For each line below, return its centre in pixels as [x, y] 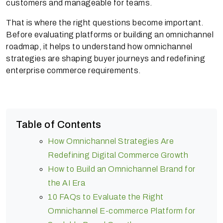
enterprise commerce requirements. [73, 70]
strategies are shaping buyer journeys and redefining [106, 58]
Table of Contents [59, 124]
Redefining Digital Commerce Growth [118, 155]
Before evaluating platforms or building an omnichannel [110, 34]
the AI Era [66, 183]
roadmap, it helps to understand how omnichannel [99, 46]
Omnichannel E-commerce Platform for [122, 211]
